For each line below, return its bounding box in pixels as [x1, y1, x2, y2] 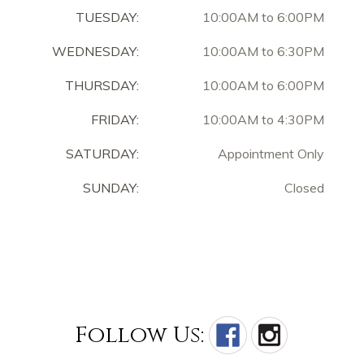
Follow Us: [74, 319, 204, 350]
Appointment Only [218, 145, 324, 162]
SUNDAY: [83, 179, 139, 196]
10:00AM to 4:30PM [202, 110, 324, 128]
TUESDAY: [76, 8, 139, 25]
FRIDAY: [84, 110, 139, 128]
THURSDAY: [65, 76, 139, 93]
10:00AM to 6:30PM [202, 42, 324, 59]
